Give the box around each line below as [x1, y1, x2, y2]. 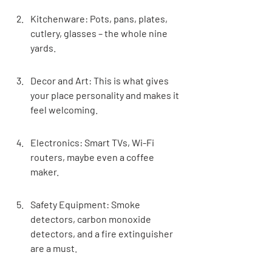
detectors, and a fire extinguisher [30, 228, 175, 239]
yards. [30, 42, 56, 53]
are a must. [30, 242, 77, 254]
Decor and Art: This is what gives [30, 75, 171, 86]
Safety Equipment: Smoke [30, 199, 142, 210]
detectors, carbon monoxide [30, 213, 153, 225]
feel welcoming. [30, 104, 98, 115]
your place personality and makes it [30, 89, 181, 101]
